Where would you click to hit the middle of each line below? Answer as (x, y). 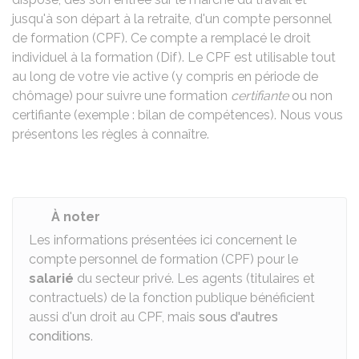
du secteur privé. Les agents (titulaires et (194, 278)
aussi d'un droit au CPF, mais (114, 317)
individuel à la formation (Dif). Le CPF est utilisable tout (174, 57)
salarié (51, 278)
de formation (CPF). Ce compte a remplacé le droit (161, 38)
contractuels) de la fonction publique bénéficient (172, 298)
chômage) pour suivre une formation (121, 96)
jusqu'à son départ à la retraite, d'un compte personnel (172, 19)
